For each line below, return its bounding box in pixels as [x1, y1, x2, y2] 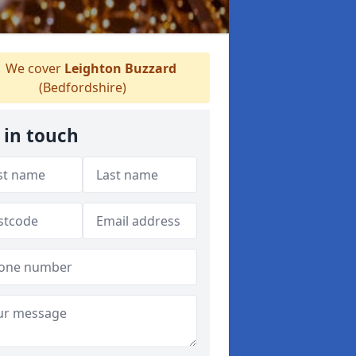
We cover [2, 60, 64, 77]
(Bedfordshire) [39, 79, 126, 96]
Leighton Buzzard [64, 60, 176, 77]
